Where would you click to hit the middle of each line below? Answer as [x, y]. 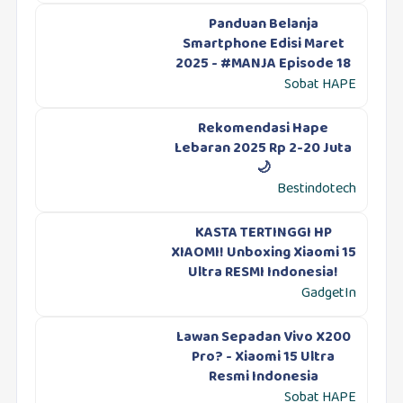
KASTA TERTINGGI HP [263, 234]
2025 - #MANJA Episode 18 [264, 65]
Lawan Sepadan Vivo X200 [263, 338]
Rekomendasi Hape [264, 130]
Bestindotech [317, 190]
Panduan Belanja [263, 25]
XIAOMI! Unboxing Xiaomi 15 [263, 254]
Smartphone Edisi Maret [263, 45]
